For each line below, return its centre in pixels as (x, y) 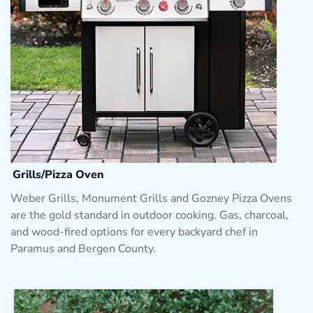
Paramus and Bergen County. (83, 248)
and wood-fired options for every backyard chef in (134, 232)
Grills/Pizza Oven (58, 174)
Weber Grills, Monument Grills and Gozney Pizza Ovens (151, 198)
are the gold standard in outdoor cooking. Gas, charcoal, (150, 215)
